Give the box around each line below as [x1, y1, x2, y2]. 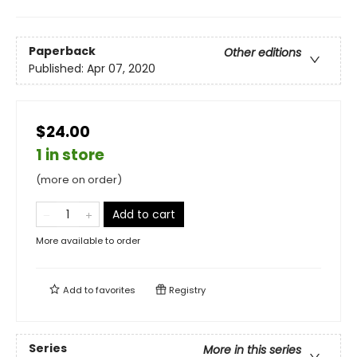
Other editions [224, 45, 301, 61]
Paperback [29, 43, 96, 60]
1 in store [36, 143, 104, 166]
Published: [29, 61, 87, 77]
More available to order [36, 233, 140, 247]
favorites [96, 283, 135, 296]
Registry [167, 283, 206, 296]
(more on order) [36, 171, 122, 187]
